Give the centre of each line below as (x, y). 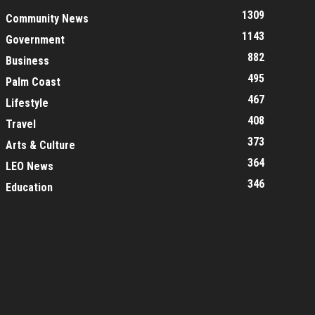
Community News (47, 19)
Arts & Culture (40, 145)
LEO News (30, 166)
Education (29, 187)
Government (35, 40)
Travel (21, 124)
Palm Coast (33, 82)
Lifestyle (27, 103)
